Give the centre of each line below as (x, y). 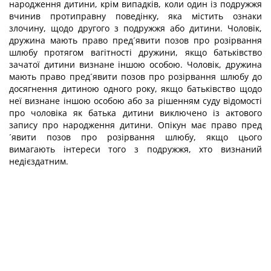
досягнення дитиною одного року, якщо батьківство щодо (135, 89)
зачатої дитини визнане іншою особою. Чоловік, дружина (135, 64)
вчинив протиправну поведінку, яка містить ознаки (135, 16)
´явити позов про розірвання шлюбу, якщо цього (135, 137)
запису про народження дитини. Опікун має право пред (135, 125)
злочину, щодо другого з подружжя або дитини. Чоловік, (135, 28)
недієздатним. (39, 161)
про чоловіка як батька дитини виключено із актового (135, 113)
